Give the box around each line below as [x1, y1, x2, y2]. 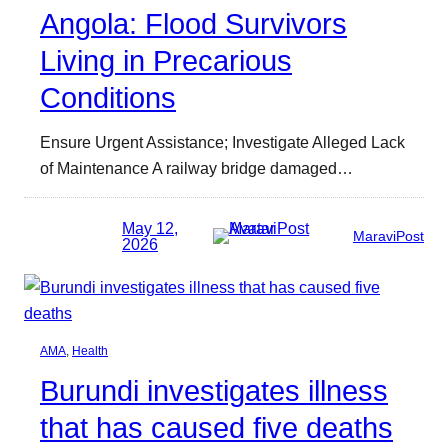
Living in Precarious [40, 44, 292, 77]
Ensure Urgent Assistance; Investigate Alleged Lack [40, 132, 405, 151]
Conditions [40, 81, 176, 114]
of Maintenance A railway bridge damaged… [40, 158, 353, 177]
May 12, [122, 219, 178, 237]
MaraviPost [353, 228, 424, 244]
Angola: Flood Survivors [40, 7, 347, 40]
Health [72, 344, 108, 359]
